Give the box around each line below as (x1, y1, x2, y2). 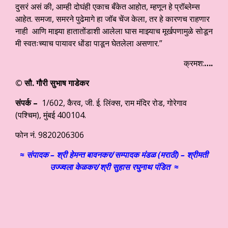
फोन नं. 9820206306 (15, 129, 84, 141)
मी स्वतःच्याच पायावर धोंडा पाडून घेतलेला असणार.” (15, 38, 162, 49)
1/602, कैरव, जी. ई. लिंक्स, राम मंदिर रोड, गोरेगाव (38, 97, 187, 109)
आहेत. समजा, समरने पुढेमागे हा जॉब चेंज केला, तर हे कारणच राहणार (15, 13, 210, 25)
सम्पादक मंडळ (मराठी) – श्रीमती (115, 149, 208, 161)
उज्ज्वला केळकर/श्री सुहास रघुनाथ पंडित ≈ (49, 161, 179, 173)
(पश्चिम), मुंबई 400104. (15, 109, 86, 121)
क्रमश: (184, 58, 204, 69)
